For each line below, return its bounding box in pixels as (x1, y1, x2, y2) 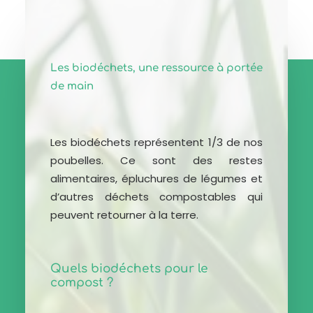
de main (50, 80, 94, 92)
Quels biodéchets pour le (50, 262, 208, 275)
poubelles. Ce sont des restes (50, 153, 263, 168)
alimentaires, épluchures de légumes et (50, 171, 263, 186)
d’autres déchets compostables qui (50, 189, 263, 204)
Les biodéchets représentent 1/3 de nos (50, 135, 263, 150)
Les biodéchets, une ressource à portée (50, 62, 263, 74)
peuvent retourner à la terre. (50, 208, 198, 222)
